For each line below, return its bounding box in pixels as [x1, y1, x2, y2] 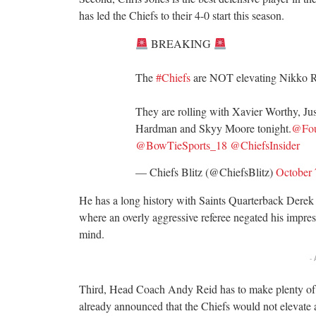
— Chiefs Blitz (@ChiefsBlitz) [135, 164, 276, 180]
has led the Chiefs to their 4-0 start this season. [79, 8, 284, 23]
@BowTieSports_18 [135, 138, 227, 153]
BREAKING [148, 36, 214, 51]
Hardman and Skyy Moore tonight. [135, 121, 291, 136]
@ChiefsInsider [230, 138, 300, 153]
